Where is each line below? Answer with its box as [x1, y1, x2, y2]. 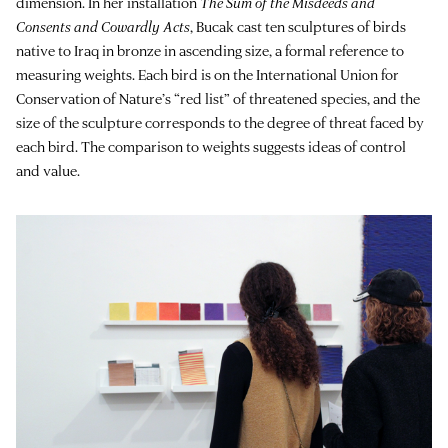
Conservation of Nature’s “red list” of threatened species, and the [16, 88, 420, 108]
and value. [16, 160, 80, 180]
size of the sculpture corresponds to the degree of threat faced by [16, 112, 424, 132]
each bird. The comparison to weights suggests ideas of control [16, 136, 406, 156]
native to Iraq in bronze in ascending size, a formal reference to [16, 40, 404, 60]
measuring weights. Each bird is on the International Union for [16, 64, 399, 84]
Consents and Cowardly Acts [16, 16, 190, 36]
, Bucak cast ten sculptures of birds [190, 16, 406, 36]
